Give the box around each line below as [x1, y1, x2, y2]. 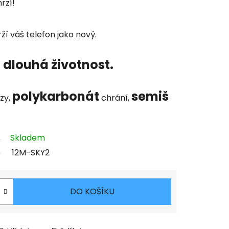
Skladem [10, 132, 45, 144]
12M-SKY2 [12, 147, 50, 159]
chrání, [99, 92, 131, 104]
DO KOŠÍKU [70, 186, 114, 198]
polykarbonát [12, 88, 99, 105]
